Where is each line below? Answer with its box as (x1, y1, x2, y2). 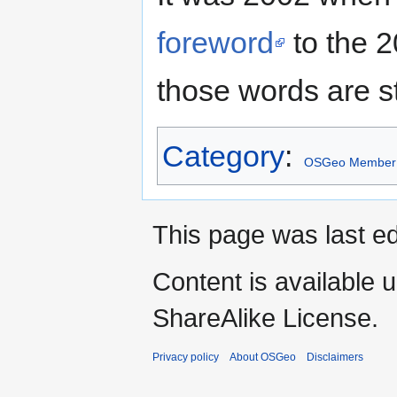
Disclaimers (307, 351, 363, 364)
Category (162, 139, 284, 174)
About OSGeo (230, 351, 296, 364)
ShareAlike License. (152, 303, 378, 333)
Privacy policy (152, 351, 219, 364)
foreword (157, 26, 274, 60)
